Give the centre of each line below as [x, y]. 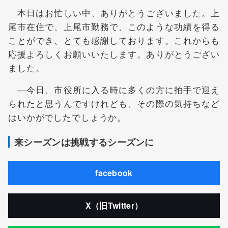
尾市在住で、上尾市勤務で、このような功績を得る [114, 26]
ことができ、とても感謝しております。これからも [114, 40]
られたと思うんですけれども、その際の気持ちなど [114, 103]
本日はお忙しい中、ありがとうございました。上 [114, 12]
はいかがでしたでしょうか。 [67, 117]
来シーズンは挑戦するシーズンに [84, 142]
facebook [114, 173]
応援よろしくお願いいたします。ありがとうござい [114, 53]
